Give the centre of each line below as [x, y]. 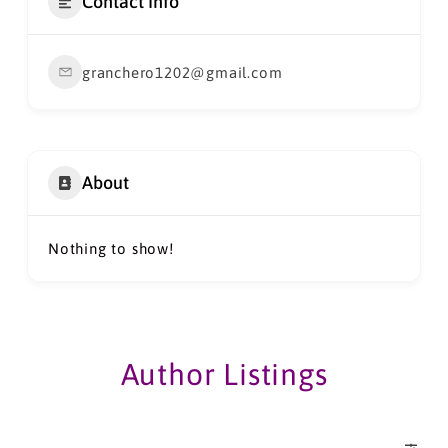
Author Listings [224, 373]
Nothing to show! [111, 248]
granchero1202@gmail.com [182, 72]
